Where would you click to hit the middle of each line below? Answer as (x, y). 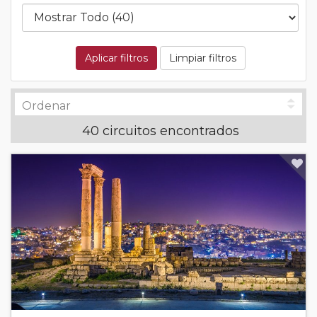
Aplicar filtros (116, 58)
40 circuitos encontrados (160, 131)
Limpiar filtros (202, 58)
